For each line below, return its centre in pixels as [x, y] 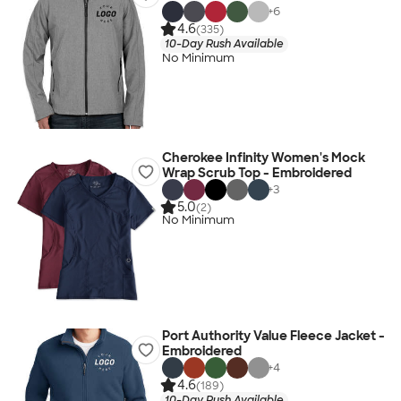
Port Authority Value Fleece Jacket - [273, 336]
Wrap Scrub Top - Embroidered [256, 173]
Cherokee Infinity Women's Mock [263, 158]
